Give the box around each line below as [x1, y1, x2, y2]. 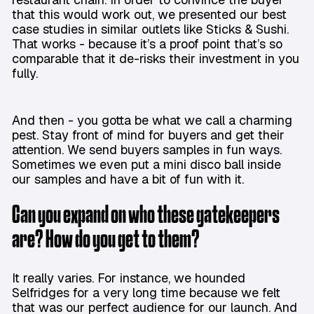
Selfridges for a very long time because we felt [12, 285, 280, 301]
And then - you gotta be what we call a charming [12, 112, 292, 129]
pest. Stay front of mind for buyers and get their [12, 127, 285, 144]
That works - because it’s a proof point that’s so [12, 36, 282, 53]
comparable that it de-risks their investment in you [12, 50, 299, 67]
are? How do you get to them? [12, 229, 200, 252]
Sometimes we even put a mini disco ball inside [12, 156, 281, 173]
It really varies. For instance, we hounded [12, 270, 245, 287]
